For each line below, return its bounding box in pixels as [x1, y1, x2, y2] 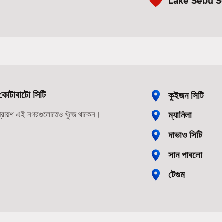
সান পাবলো [168, 148, 202, 162]
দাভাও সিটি [168, 128, 202, 142]
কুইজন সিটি [168, 88, 204, 102]
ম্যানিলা [168, 108, 192, 122]
